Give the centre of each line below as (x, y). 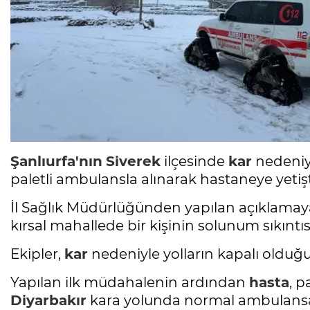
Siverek (133, 162)
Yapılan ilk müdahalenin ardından (130, 283)
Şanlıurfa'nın (56, 162)
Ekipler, (37, 254)
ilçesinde (194, 162)
